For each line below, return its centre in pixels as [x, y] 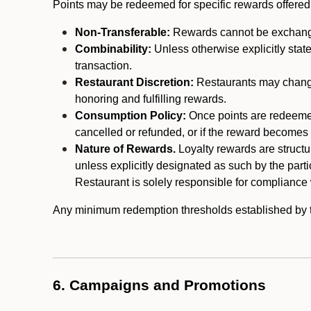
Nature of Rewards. [125, 149]
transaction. [103, 66]
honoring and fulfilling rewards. [151, 99]
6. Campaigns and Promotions [159, 285]
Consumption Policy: [131, 116]
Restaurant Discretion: [134, 82]
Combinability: [113, 49]
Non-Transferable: [123, 32]
